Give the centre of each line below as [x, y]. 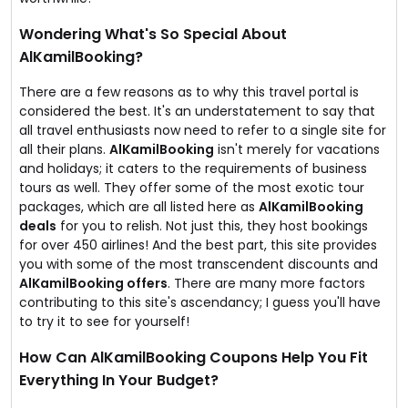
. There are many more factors [266, 283]
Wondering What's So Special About [153, 34]
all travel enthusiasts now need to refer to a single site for [203, 130]
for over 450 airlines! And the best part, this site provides [198, 245]
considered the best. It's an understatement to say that [197, 111]
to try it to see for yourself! [104, 321]
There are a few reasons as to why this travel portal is [189, 92]
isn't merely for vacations [297, 149]
